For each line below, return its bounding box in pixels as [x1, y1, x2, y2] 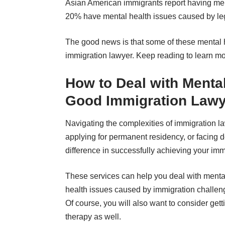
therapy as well [65, 212, 119, 221]
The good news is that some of [65, 37, 176, 46]
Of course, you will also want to [65, 198, 177, 207]
